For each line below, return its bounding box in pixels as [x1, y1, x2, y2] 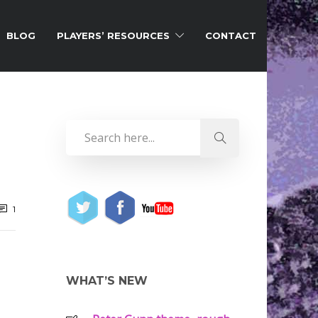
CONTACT [205, 30, 256, 41]
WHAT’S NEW [65, 274, 148, 287]
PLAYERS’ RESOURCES [57, 30, 170, 41]
